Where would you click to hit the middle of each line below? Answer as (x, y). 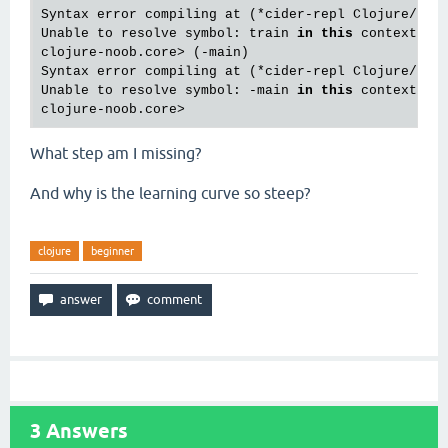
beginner (112, 251)
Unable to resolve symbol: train (169, 34)
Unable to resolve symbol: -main (169, 91)
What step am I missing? (115, 153)
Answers (84, 431)
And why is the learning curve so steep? (170, 193)
